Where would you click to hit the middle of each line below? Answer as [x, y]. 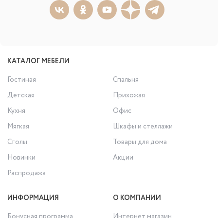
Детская [21, 96]
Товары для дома [140, 142]
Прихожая [129, 96]
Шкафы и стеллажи [143, 127]
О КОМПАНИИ [137, 198]
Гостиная [22, 80]
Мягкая [18, 127]
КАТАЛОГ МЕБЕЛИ [38, 62]
